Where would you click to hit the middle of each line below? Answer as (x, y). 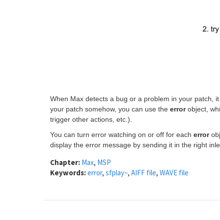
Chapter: (66, 162)
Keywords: (69, 173)
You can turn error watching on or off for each (122, 135)
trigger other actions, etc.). (91, 119)
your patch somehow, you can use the (110, 109)
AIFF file (144, 173)
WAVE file (174, 173)
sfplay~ (117, 173)
